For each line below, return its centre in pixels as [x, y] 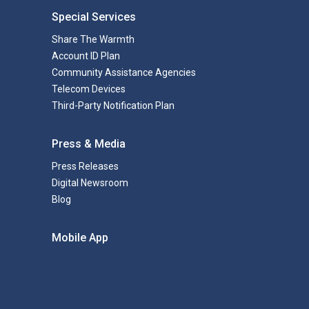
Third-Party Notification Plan [113, 106]
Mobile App [80, 238]
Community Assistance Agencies [123, 72]
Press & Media [88, 144]
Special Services [93, 17]
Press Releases [85, 166]
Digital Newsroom [90, 183]
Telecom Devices [88, 89]
